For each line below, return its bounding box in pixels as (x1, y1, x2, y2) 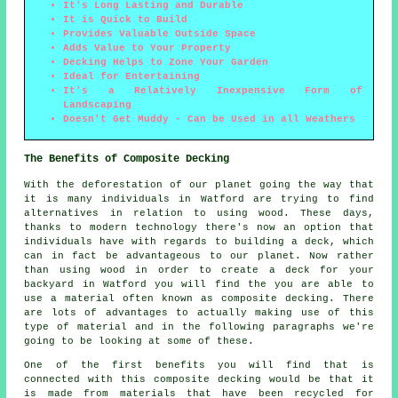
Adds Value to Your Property (63, 43, 232, 54)
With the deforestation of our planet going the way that (24, 179, 374, 191)
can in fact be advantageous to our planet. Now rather (24, 251, 374, 262)
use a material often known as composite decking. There (24, 293, 374, 305)
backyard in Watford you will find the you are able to (24, 279, 374, 291)
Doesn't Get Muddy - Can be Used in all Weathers (63, 114, 356, 125)
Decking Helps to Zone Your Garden (63, 57, 269, 68)
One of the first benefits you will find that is (24, 360, 374, 371)
